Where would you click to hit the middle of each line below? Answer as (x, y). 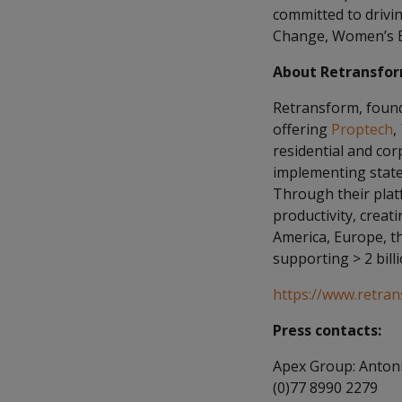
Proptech (362, 129)
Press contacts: (327, 330)
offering (302, 129)
